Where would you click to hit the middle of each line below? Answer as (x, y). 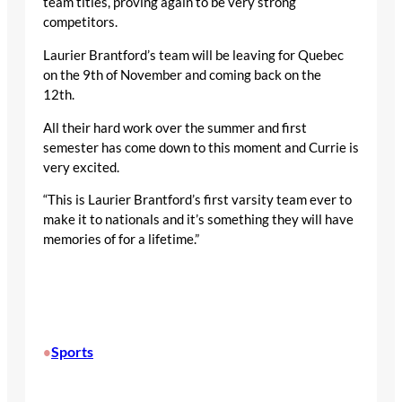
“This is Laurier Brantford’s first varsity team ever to (197, 200)
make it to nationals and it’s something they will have (198, 220)
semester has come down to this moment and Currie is (201, 147)
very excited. (81, 167)
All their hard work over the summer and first (175, 127)
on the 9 (67, 75)
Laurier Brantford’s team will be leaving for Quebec (193, 56)
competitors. (83, 22)
